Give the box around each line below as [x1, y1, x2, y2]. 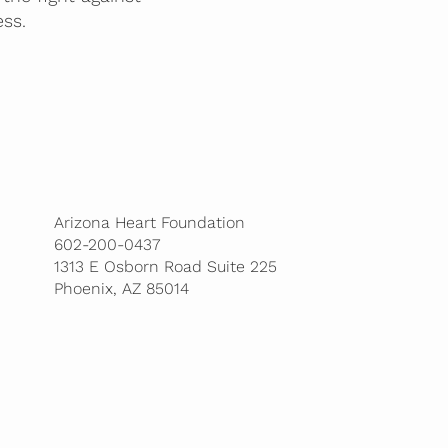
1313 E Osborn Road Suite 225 [53, 256, 277, 276]
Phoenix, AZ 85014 [53, 278, 189, 298]
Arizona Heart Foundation [53, 212, 245, 232]
